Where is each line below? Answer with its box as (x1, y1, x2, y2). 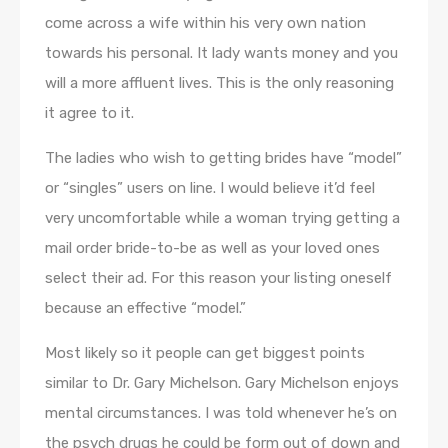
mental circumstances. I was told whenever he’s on (45, 404, 397, 423)
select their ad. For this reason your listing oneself (45, 269, 392, 288)
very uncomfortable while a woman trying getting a (45, 209, 400, 228)
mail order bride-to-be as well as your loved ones (45, 239, 380, 258)
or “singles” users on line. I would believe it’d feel (45, 179, 375, 198)
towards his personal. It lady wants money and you (45, 44, 398, 63)
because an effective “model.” (45, 299, 246, 318)
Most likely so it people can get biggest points (45, 344, 365, 363)
